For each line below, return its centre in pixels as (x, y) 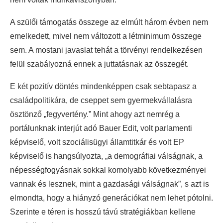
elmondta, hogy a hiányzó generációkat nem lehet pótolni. (111, 198)
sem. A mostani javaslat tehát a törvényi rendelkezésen (106, 50)
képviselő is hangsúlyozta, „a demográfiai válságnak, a (106, 156)
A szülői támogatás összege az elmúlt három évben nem (109, 22)
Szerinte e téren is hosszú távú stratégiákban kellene (103, 212)
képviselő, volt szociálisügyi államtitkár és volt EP (97, 142)
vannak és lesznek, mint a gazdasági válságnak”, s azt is (110, 184)
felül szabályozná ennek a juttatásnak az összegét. (99, 64)
